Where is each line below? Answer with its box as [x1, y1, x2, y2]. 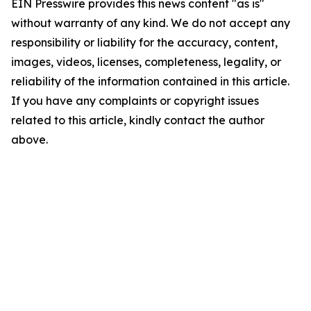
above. [11, 133, 48, 147]
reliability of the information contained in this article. [11, 74, 289, 89]
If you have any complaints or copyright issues [11, 94, 259, 108]
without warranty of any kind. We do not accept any [11, 16, 290, 31]
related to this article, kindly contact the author [11, 113, 264, 128]
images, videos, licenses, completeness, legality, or [11, 55, 281, 69]
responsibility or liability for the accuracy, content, [11, 35, 278, 50]
